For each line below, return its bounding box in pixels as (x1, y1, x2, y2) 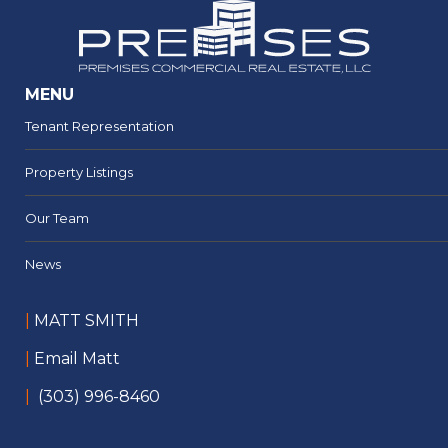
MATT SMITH (30, 311, 139, 331)
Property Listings (25, 164, 133, 181)
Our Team (25, 210, 89, 227)
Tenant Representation (25, 118, 174, 135)
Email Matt (34, 349, 120, 369)
